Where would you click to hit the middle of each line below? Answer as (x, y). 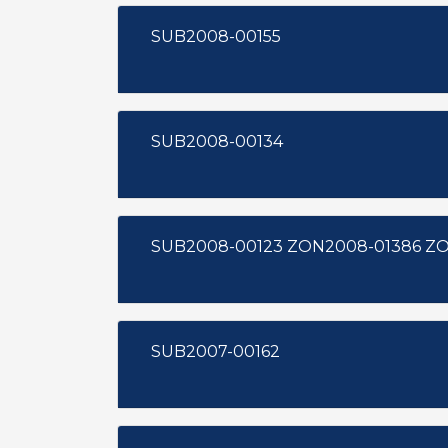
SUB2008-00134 (217, 141)
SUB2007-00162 (215, 351)
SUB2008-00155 (216, 36)
